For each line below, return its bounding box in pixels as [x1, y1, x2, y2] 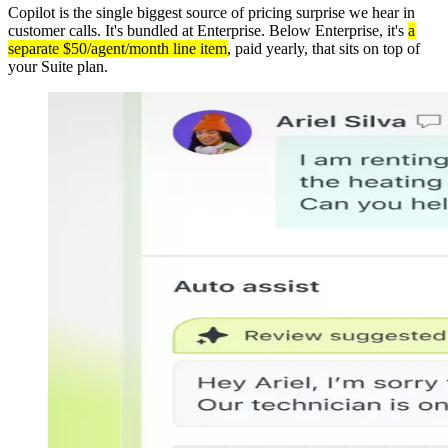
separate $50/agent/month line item [8, 39, 227, 57]
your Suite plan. [8, 57, 108, 75]
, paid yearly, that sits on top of [227, 39, 420, 57]
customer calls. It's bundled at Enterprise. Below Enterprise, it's [8, 21, 408, 39]
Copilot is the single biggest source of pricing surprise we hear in [8, 3, 415, 21]
